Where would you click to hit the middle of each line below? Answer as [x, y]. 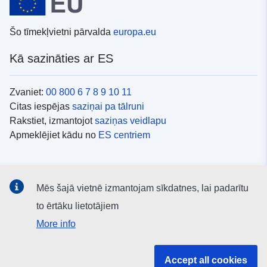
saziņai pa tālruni [108, 107]
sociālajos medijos [87, 205]
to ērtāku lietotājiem [77, 206]
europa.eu [135, 32]
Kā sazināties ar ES [61, 59]
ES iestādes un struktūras [78, 249]
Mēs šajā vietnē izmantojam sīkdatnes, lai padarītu [142, 188]
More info [56, 224]
